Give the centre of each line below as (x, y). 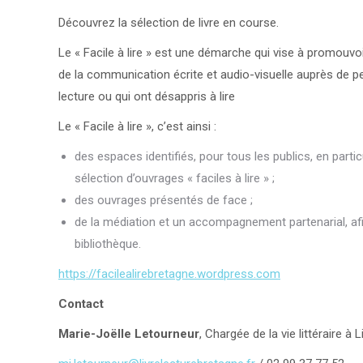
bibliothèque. (108, 243)
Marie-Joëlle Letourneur (129, 333)
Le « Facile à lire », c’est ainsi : (137, 126)
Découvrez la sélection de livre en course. (169, 22)
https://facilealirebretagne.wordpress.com (169, 273)
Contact (81, 303)
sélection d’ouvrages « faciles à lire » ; (175, 178)
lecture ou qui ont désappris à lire (147, 96)
